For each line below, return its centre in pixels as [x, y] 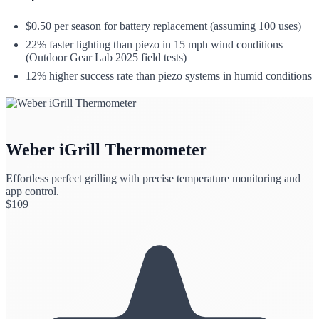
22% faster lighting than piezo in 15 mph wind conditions [154, 44]
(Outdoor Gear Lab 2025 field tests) [106, 57]
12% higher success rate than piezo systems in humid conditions [169, 75]
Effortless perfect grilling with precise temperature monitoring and [153, 178]
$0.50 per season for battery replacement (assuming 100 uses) [163, 26]
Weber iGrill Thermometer [106, 149]
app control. [32, 191]
